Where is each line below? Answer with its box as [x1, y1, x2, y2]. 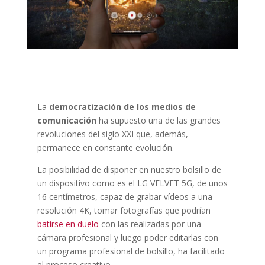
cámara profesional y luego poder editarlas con [37, 231, 218, 243]
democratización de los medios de [49, 101, 196, 112]
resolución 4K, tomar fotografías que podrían [37, 204, 211, 216]
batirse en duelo [37, 218, 99, 230]
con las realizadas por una [98, 218, 201, 230]
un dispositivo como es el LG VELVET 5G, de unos [37, 177, 228, 189]
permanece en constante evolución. [37, 141, 174, 153]
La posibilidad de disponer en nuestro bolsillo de [37, 163, 221, 175]
